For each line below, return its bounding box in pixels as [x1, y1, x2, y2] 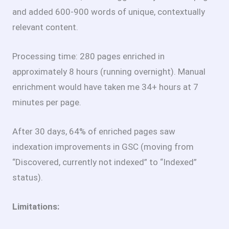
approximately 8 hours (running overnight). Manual [12, 66, 205, 77]
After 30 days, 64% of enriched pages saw [12, 126, 175, 137]
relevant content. [12, 21, 78, 32]
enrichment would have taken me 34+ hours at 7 [12, 81, 198, 92]
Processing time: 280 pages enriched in [12, 51, 165, 61]
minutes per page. [12, 97, 81, 107]
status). [12, 172, 43, 183]
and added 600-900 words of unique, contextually [12, 6, 205, 17]
